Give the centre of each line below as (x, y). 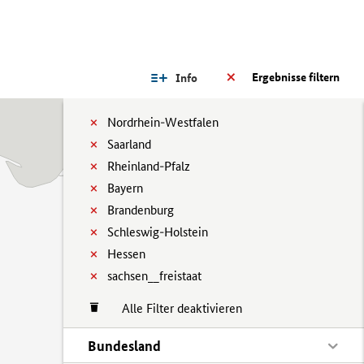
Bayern (125, 188)
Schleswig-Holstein (158, 232)
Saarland (129, 144)
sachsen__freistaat (154, 276)
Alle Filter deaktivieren (174, 308)
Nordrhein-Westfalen (163, 122)
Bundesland (124, 346)
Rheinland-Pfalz (149, 166)
